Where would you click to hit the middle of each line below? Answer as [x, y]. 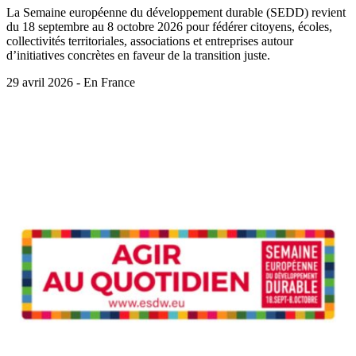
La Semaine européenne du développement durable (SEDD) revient [176, 13]
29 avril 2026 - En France [71, 83]
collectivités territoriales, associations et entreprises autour [150, 41]
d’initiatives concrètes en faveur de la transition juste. [138, 56]
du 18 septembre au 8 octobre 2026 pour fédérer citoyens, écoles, [169, 27]
